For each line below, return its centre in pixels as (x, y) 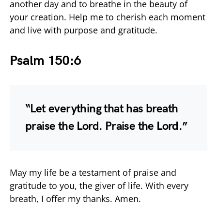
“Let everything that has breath (102, 108)
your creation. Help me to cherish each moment (108, 17)
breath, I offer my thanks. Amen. (75, 198)
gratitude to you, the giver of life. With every (99, 185)
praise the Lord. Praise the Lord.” (106, 126)
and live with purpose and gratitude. (84, 30)
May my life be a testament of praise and (93, 172)
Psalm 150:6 (46, 61)
